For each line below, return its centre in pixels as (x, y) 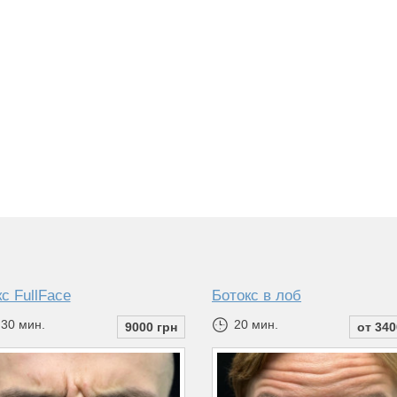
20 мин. (254, 325)
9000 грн (151, 327)
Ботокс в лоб (257, 296)
